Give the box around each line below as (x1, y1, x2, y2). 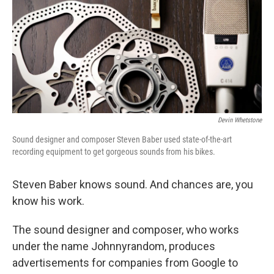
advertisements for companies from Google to (12, 256, 238, 270)
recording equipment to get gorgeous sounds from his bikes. (12, 147, 215, 157)
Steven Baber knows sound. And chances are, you (12, 178, 253, 191)
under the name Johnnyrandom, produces (12, 240, 215, 253)
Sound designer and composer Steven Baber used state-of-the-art (12, 135, 232, 145)
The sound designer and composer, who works (12, 223, 239, 237)
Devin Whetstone (218, 116, 262, 125)
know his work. (12, 194, 84, 208)
